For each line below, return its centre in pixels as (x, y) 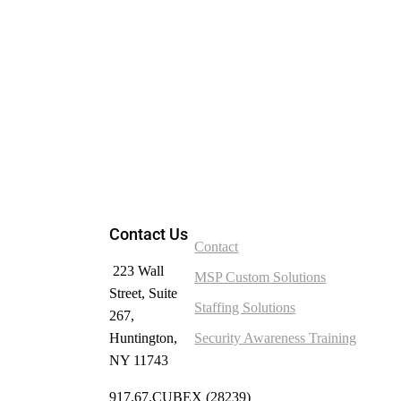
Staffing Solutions (245, 307)
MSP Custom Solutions (260, 277)
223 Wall (138, 270)
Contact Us (148, 234)
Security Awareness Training (276, 337)
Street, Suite (143, 293)
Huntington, (143, 337)
